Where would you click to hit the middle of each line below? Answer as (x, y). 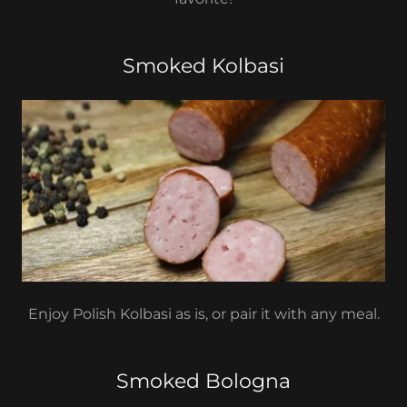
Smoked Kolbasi (203, 66)
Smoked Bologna (203, 381)
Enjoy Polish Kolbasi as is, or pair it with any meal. (203, 314)
